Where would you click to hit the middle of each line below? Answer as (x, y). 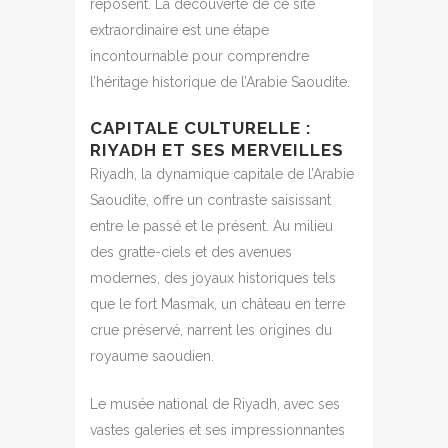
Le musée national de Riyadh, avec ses (215, 403)
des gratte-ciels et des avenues (191, 251)
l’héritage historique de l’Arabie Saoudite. (220, 81)
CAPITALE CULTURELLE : (201, 127)
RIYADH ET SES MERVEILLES (217, 149)
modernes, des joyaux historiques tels (213, 277)
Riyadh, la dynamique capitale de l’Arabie (222, 173)
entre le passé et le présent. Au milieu (211, 225)
